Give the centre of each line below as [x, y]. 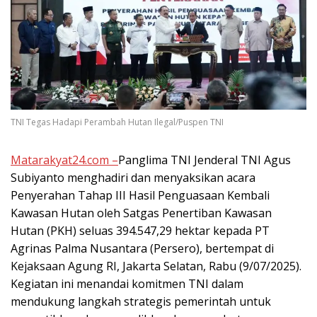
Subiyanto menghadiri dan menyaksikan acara [133, 177]
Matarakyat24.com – [64, 160]
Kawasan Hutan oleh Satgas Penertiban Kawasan [141, 213]
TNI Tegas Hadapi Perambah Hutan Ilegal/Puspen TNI [117, 122]
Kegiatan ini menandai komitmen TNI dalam [127, 283]
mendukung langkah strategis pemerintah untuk [141, 301]
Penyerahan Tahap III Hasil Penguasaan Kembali [140, 195]
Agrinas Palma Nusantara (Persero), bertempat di [142, 248]
